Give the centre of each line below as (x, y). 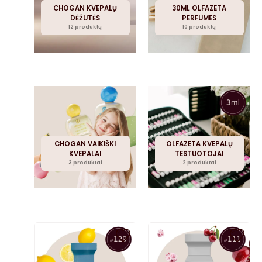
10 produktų (199, 27)
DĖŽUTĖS (85, 18)
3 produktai (85, 162)
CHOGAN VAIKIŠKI (85, 144)
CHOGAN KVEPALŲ (85, 8)
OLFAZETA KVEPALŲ (199, 144)
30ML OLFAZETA (199, 8)
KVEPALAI (85, 154)
